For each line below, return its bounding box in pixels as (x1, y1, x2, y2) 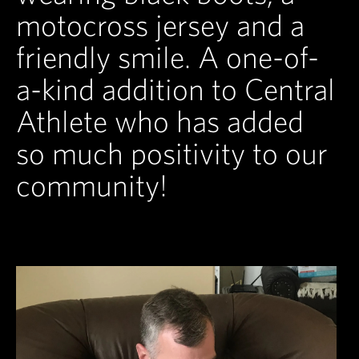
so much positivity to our (16, 136, 328, 171)
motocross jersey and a (16, 8, 305, 42)
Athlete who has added (16, 104, 304, 139)
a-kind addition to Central (16, 72, 335, 107)
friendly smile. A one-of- (16, 40, 319, 75)
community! (16, 168, 167, 203)
